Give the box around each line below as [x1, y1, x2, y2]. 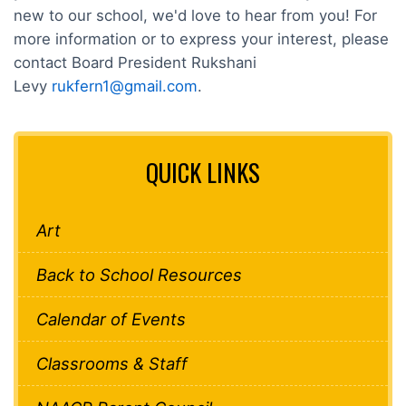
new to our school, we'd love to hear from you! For [14, 5, 377, 24]
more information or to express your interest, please [14, 29, 389, 48]
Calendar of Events [36, 308, 186, 329]
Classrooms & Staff [36, 353, 188, 373]
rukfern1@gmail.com [52, 76, 198, 95]
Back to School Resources [36, 264, 242, 285]
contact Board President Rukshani [14, 53, 256, 72]
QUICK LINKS [146, 153, 260, 190]
